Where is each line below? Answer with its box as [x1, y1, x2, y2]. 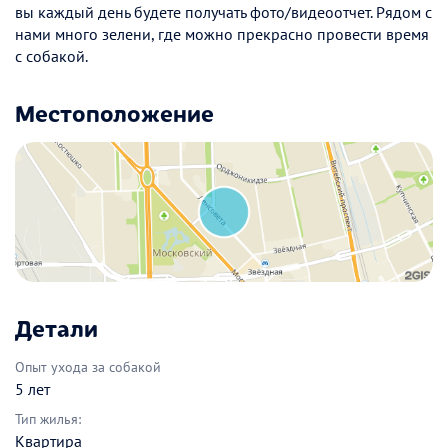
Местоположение [15, 96, 214, 129]
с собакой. [15, 46, 88, 67]
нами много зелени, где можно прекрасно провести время [15, 24, 429, 45]
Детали [15, 310, 98, 343]
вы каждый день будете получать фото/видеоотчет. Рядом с [15, 2, 432, 23]
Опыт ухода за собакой [15, 357, 161, 376]
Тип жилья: [15, 409, 81, 428]
